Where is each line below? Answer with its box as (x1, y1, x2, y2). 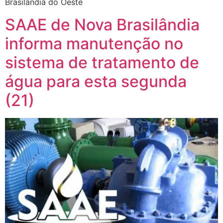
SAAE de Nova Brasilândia (5, 14, 200, 34)
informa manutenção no (5, 33, 183, 53)
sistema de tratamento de (5, 52, 199, 72)
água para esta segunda (5, 71, 187, 91)
